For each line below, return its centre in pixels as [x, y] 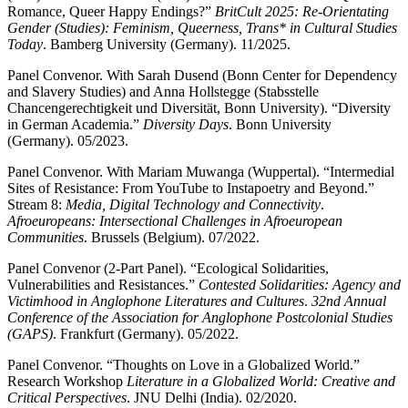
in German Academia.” [75, 124]
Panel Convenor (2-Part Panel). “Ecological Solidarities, [168, 268]
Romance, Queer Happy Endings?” [111, 11]
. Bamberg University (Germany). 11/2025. [167, 44]
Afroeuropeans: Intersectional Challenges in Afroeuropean [175, 220]
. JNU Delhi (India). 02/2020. [212, 397]
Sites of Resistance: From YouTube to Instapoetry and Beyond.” [191, 188]
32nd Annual [349, 301]
